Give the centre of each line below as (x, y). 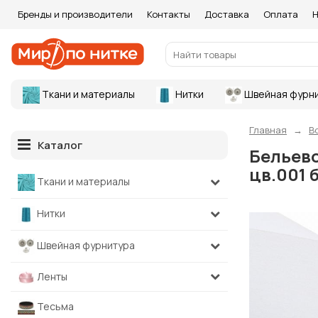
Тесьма (54, 306)
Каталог (60, 145)
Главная (268, 130)
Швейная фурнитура (85, 245)
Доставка (227, 14)
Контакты (169, 14)
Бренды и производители (75, 14)
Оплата (281, 14)
